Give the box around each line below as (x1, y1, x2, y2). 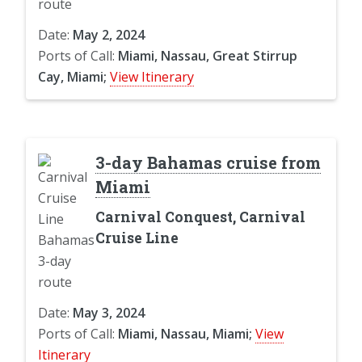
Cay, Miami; (38, 67, 107, 86)
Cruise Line (95, 228, 179, 247)
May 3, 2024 (73, 303, 145, 322)
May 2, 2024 (73, 25, 145, 44)
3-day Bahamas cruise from (95, 151, 321, 173)
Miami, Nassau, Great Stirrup (118, 46, 297, 65)
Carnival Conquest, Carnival (95, 207, 305, 226)
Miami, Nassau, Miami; (118, 324, 252, 343)
